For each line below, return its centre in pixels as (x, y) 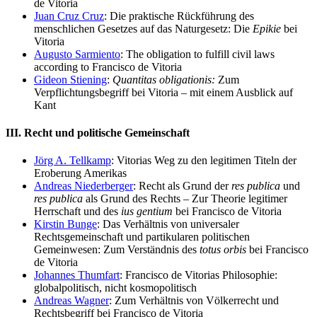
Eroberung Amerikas (80, 173)
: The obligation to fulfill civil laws (197, 54)
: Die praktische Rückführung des (179, 16)
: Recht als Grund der (182, 186)
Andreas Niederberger (83, 186)
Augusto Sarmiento (77, 54)
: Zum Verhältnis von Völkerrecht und (194, 301)
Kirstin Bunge (65, 224)
